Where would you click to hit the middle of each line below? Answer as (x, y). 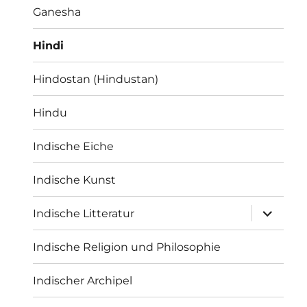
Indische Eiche (74, 146)
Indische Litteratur (84, 213)
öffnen (270, 221)
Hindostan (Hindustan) (96, 79)
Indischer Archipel (83, 280)
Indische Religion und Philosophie (127, 247)
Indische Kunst (75, 180)
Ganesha (57, 12)
